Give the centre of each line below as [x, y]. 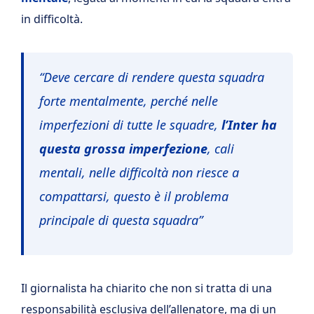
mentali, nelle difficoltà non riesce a [139, 172]
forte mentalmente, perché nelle [129, 101]
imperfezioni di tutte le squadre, [130, 124]
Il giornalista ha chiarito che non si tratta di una [146, 288]
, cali [221, 148]
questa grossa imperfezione [123, 148]
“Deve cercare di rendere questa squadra [152, 77]
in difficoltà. [52, 19]
